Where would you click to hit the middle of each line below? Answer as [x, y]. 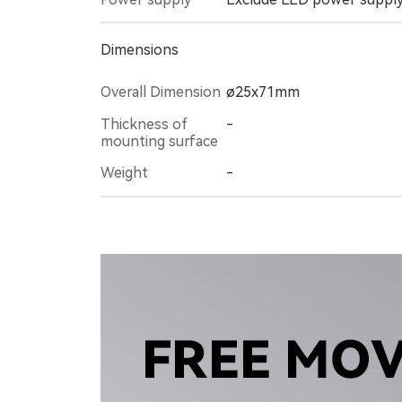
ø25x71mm [263, 92]
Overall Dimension [161, 92]
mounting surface [159, 141]
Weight [124, 173]
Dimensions [140, 49]
